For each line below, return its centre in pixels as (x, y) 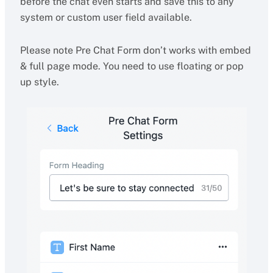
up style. (39, 82)
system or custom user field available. (107, 18)
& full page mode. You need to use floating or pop (132, 66)
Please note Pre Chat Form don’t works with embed (135, 51)
